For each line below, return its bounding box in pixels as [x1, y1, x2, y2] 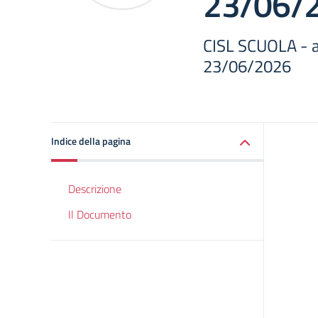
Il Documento [68, 206, 131, 223]
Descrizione [68, 180, 121, 197]
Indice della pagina [51, 133, 131, 148]
